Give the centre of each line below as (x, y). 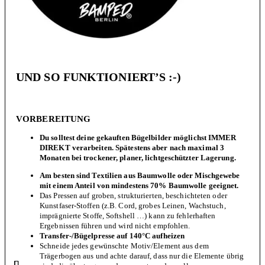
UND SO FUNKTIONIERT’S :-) (99, 77)
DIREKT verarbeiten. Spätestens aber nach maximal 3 (132, 148)
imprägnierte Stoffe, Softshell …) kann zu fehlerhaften (128, 216)
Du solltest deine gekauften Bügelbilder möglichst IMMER (138, 138)
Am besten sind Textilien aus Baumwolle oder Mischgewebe (140, 176)
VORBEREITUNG (54, 118)
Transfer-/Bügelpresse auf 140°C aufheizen (112, 236)
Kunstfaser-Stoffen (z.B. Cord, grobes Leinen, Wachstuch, (133, 206)
